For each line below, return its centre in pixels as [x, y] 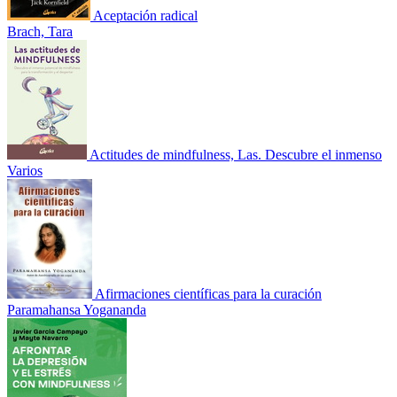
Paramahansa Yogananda [77, 309]
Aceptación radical [145, 15]
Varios [25, 170]
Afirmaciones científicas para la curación [208, 293]
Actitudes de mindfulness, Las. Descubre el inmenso [236, 154]
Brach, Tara [40, 31]
